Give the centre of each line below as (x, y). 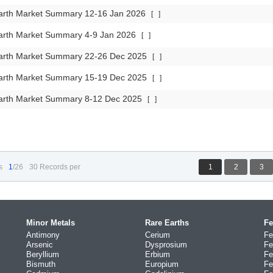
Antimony (43, 235)
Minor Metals (51, 223)
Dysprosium (166, 245)
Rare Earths (167, 223)
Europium (162, 264)
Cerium (158, 235)
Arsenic (40, 245)
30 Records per (55, 167)
